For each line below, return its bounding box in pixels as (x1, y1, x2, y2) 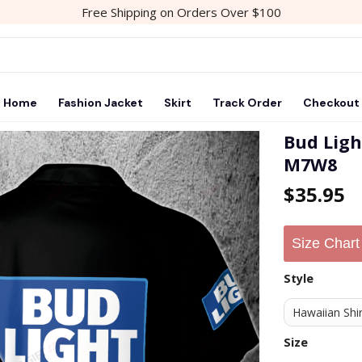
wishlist (209, 192, 247, 208)
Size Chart (292, 235, 360, 252)
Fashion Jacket (57, 95, 143, 110)
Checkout (302, 95, 360, 110)
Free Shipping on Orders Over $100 (81, 4, 281, 20)
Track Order (212, 95, 282, 110)
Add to (211, 178, 246, 194)
